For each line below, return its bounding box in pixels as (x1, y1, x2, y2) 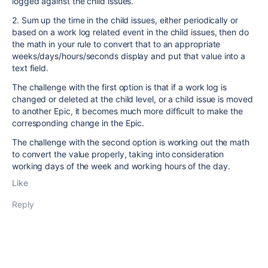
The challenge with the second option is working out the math (12, 137, 249, 147)
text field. (12, 63, 49, 73)
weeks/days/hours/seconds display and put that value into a (12, 51, 246, 61)
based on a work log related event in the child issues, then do (12, 27, 249, 37)
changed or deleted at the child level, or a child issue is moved (12, 94, 253, 104)
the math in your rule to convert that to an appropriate (12, 39, 221, 49)
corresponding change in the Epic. (12, 118, 145, 128)
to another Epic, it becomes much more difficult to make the (12, 106, 243, 116)
